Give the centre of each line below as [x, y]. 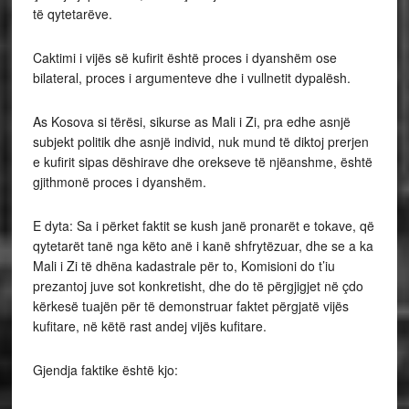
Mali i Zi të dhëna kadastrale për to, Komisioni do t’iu [184, 266]
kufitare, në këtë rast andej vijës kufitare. [149, 326]
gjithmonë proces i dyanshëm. [119, 182]
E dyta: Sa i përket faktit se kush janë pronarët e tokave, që [203, 225]
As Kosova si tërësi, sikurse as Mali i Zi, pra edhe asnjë [191, 121]
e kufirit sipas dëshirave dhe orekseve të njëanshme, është [202, 162]
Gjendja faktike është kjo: [105, 370]
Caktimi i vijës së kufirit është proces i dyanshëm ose [184, 58]
